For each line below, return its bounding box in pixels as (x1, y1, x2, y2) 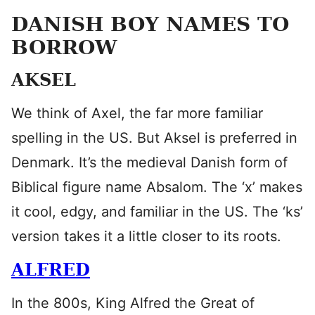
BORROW (11, 36, 117, 59)
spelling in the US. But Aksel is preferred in (11, 129, 297, 146)
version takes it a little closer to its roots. (11, 228, 281, 245)
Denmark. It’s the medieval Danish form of (11, 154, 288, 171)
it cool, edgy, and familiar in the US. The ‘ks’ (11, 203, 303, 220)
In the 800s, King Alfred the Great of (11, 295, 255, 311)
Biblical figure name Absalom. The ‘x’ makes (11, 179, 302, 195)
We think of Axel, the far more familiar (11, 105, 263, 122)
